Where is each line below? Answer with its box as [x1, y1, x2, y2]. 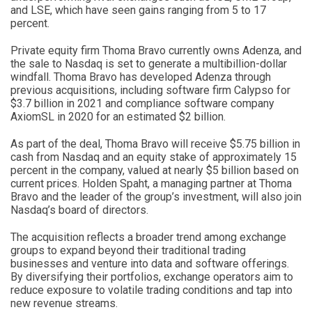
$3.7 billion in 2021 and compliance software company [10, 96, 274, 110]
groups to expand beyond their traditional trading [10, 243, 246, 257]
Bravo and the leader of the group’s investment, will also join [10, 189, 302, 203]
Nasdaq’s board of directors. [10, 203, 148, 217]
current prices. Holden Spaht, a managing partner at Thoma [10, 176, 292, 190]
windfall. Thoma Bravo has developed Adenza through [10, 70, 271, 84]
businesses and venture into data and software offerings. [10, 256, 289, 270]
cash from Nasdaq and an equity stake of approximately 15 [10, 150, 297, 164]
